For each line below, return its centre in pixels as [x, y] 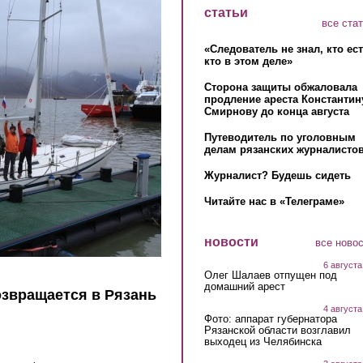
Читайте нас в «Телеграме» [274, 202]
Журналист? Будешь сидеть [277, 176]
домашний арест [244, 286]
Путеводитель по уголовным [280, 138]
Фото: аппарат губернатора [270, 318]
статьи [226, 13]
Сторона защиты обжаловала [280, 88]
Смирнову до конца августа [276, 112]
